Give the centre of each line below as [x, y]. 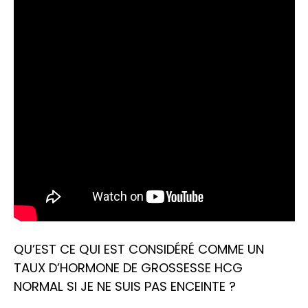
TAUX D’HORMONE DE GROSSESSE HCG [128, 268]
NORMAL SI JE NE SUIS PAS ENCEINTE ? [124, 287]
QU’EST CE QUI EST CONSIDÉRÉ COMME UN [139, 250]
